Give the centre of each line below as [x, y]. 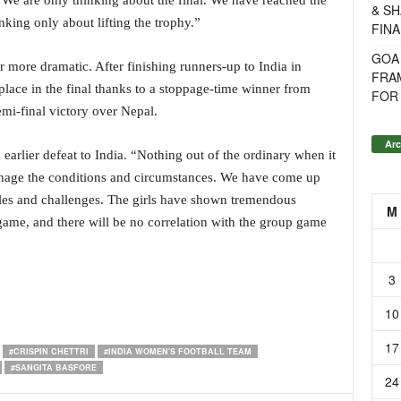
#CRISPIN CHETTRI [48, 351]
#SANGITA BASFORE [53, 367]
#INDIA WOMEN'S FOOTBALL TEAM [177, 351]
